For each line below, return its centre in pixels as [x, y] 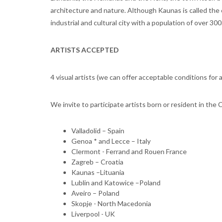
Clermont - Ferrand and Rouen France [129, 152]
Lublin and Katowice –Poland [116, 183]
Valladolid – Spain [98, 131]
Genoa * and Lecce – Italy [111, 141]
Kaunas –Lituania [98, 172]
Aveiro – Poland [95, 193]
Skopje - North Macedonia [111, 204]
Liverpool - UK [93, 214]
